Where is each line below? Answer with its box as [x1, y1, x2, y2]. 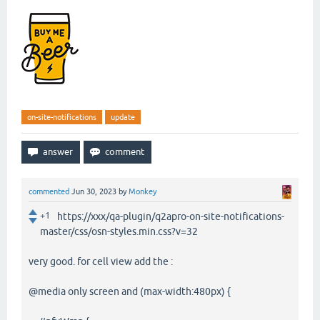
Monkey [129, 186, 156, 196]
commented [29, 186, 69, 196]
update [111, 112, 135, 121]
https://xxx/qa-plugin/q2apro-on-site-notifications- [57, 210, 284, 222]
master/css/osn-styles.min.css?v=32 [40, 225, 198, 237]
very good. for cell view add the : [29, 255, 173, 267]
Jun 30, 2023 [71, 186, 116, 196]
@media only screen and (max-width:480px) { [29, 285, 231, 297]
